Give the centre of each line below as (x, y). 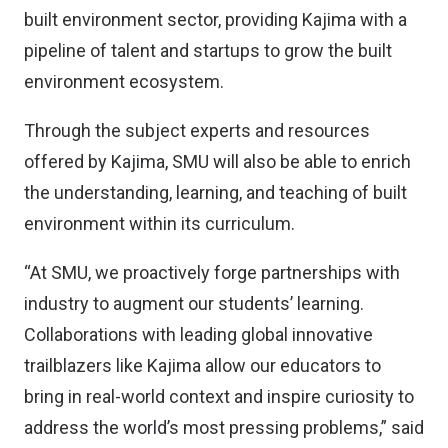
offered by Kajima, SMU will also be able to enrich (217, 161)
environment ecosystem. (124, 81)
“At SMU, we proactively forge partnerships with (212, 272)
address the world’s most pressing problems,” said (224, 427)
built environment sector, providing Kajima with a (215, 19)
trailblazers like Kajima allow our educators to (202, 365)
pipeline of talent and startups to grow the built (208, 50)
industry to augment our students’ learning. (194, 303)
